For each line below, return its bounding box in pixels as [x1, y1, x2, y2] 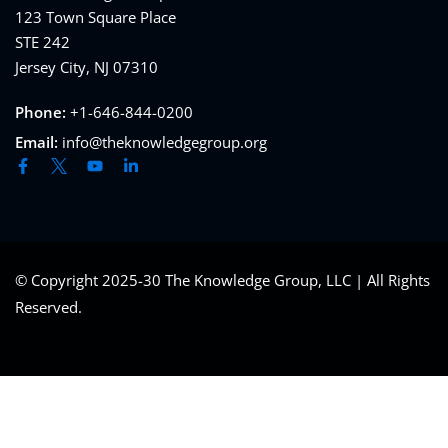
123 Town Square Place [15, 7, 176, 28]
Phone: [15, 102, 70, 123]
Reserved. [15, 297, 82, 318]
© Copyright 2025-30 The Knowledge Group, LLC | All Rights [15, 270, 430, 291]
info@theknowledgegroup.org [62, 132, 267, 153]
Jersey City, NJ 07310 [15, 57, 158, 78]
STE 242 [15, 32, 70, 53]
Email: [15, 132, 62, 153]
